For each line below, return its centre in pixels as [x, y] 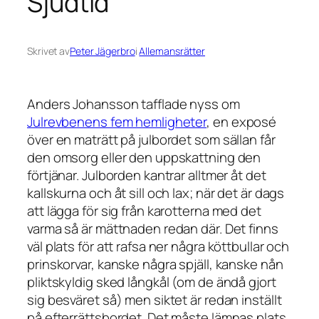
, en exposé [242, 121]
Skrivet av [48, 51]
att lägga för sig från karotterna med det [144, 210]
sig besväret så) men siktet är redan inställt [155, 299]
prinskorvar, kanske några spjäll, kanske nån [155, 264]
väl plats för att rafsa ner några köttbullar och [158, 246]
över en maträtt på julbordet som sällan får [151, 139]
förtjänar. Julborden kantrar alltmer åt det [147, 175]
